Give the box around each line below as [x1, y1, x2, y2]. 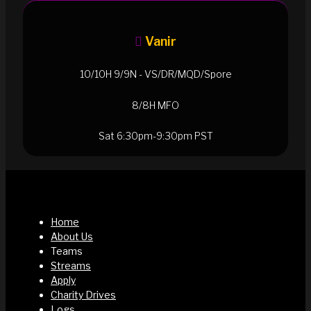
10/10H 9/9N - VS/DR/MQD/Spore [79, 68, 232, 81]
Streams [51, 259, 91, 271]
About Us [51, 230, 93, 242]
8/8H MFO [132, 99, 179, 111]
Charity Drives [51, 288, 116, 301]
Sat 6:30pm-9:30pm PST [98, 130, 213, 142]
